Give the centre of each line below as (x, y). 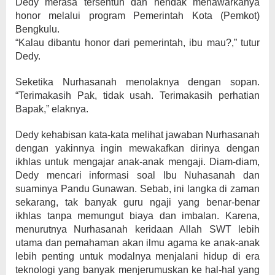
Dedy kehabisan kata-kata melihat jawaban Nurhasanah (137, 135)
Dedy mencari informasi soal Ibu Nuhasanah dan (137, 175)
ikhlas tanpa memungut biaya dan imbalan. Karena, (137, 216)
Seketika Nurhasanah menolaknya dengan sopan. (137, 82)
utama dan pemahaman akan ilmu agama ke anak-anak (137, 243)
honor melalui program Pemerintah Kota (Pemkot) (137, 16)
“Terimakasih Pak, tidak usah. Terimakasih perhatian (137, 95)
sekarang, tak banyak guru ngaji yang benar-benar (137, 202)
